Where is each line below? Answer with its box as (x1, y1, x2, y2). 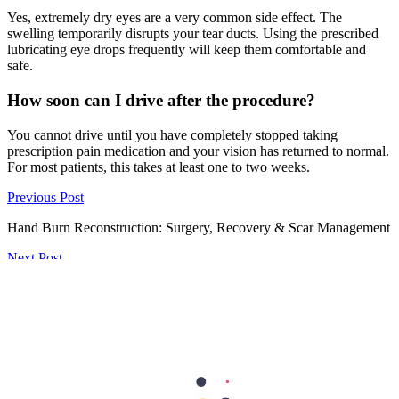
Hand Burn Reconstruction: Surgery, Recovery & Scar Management (7, 219, 390, 235)
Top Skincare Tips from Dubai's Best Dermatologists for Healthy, (7, 280, 373, 296)
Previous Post (7, 189, 84, 205)
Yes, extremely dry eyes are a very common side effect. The (7, 10, 342, 26)
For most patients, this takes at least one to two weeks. (7, 159, 310, 175)
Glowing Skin (7, 296, 86, 312)
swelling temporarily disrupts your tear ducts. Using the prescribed (7, 26, 379, 42)
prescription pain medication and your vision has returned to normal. (7, 142, 389, 159)
